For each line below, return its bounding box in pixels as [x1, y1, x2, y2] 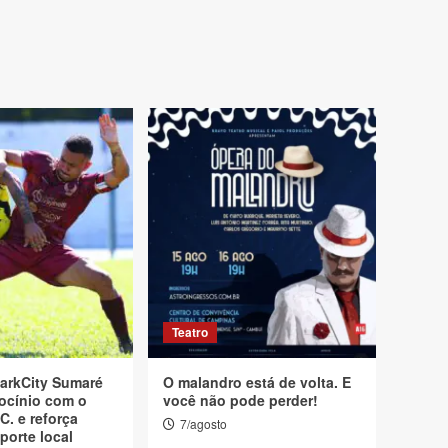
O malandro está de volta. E [163, 372, 351, 392]
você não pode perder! [163, 390, 318, 410]
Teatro [172, 323, 208, 341]
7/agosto [180, 415, 227, 432]
